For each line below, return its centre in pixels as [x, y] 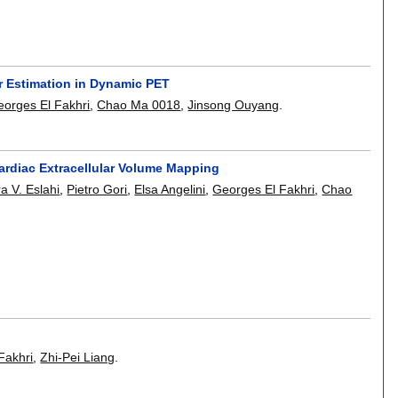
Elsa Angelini [170, 190]
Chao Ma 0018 [139, 105]
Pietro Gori [97, 190]
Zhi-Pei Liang [78, 358]
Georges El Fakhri [264, 190]
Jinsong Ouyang [234, 105]
